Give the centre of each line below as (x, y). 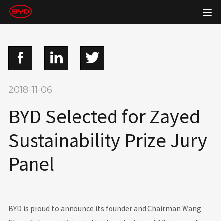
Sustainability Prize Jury (108, 140)
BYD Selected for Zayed (105, 116)
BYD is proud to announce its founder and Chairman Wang (105, 208)
